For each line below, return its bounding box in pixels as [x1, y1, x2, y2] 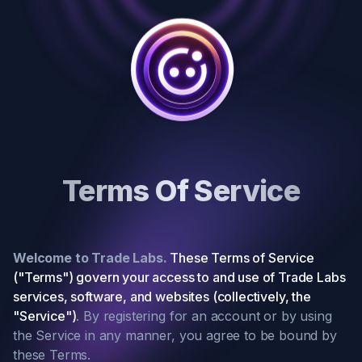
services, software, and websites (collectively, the [13, 288, 311, 305]
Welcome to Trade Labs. [13, 250, 170, 266]
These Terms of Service [170, 250, 314, 266]
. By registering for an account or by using [76, 308, 332, 324]
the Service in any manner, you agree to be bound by [13, 327, 337, 343]
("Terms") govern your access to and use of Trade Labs [13, 269, 346, 285]
